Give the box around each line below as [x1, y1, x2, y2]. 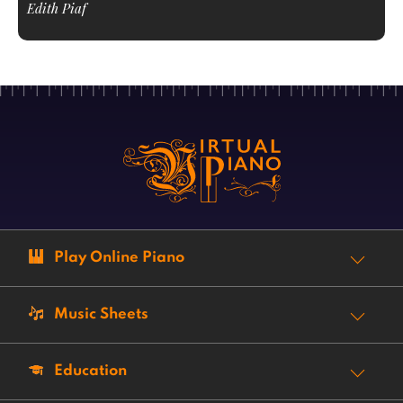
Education [54, 363, 127, 379]
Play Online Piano [54, 250, 184, 265]
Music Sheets [54, 307, 148, 322]
